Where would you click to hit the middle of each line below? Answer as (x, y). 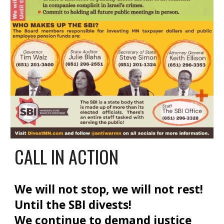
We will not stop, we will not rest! (109, 189)
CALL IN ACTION (67, 156)
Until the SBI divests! (73, 205)
